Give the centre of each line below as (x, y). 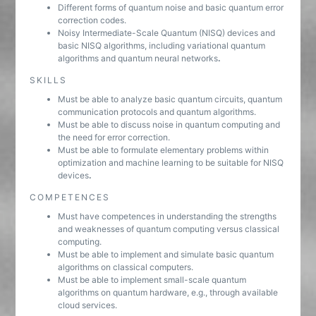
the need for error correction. (114, 137)
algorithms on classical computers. (126, 267)
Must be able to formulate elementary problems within (164, 150)
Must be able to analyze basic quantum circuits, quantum (170, 99)
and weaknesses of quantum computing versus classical (169, 229)
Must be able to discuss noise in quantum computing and (169, 124)
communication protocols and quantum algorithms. (157, 112)
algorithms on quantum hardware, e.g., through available (168, 292)
